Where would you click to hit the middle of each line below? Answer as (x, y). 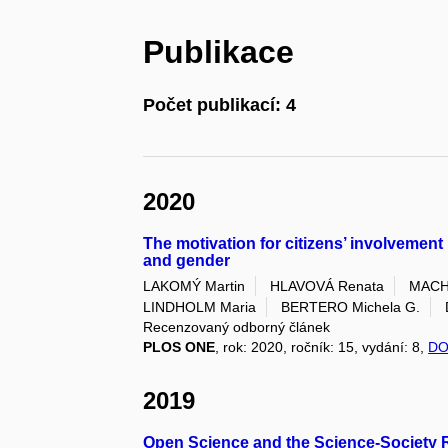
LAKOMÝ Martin (194, 285)
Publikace (219, 52)
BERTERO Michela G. (351, 306)
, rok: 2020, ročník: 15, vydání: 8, (322, 346)
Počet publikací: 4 (220, 105)
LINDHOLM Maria (200, 306)
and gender (187, 261)
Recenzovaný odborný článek (237, 326)
